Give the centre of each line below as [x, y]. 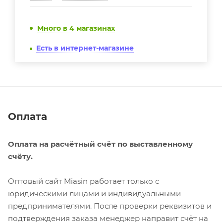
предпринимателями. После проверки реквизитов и [110, 206]
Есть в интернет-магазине [85, 48]
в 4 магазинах [89, 28]
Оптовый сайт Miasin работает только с [83, 181]
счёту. [20, 156]
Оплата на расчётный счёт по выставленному [100, 144]
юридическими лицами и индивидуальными [94, 193]
